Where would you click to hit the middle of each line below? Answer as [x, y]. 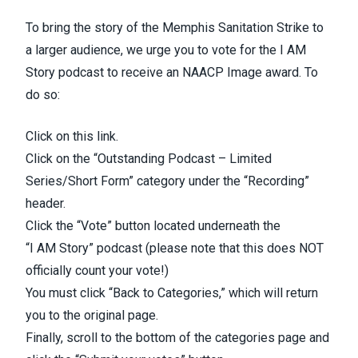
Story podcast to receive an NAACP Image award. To [172, 72]
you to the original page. [92, 315]
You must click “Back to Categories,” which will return [172, 293]
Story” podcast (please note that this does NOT [190, 248]
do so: [43, 95]
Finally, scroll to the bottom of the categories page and [177, 338]
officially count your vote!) [97, 270]
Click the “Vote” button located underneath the [153, 226]
